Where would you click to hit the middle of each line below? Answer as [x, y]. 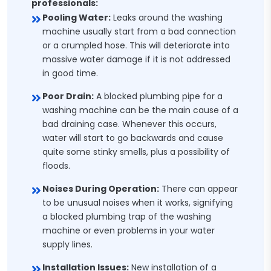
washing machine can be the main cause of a [140, 110]
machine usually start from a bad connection [139, 31]
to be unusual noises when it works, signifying [138, 203]
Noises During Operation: [101, 189]
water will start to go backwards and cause [133, 138]
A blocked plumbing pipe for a [158, 96]
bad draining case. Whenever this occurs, [129, 124]
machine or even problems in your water [129, 230]
